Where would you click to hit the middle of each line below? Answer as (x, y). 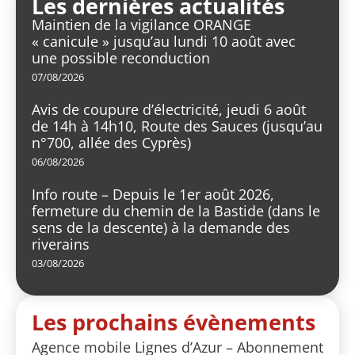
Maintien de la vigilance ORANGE (141, 25)
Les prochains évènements (174, 323)
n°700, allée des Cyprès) (111, 143)
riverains (61, 244)
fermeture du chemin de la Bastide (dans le (176, 211)
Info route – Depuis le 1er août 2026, (153, 195)
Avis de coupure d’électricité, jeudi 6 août (169, 110)
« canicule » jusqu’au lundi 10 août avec (164, 42)
